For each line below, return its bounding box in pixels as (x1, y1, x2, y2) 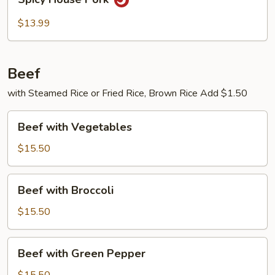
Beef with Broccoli (18, 183, 114, 198)
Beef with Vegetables (18, 120, 132, 134)
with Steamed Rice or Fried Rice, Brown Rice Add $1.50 (7, 87, 247, 100)
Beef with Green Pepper (18, 246, 145, 261)
